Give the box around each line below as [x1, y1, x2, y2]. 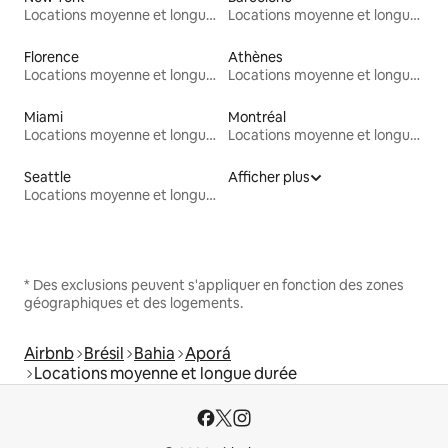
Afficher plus [228, 167, 310, 186]
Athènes [228, 47, 283, 66]
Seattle [24, 167, 71, 186]
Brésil [84, 342, 124, 364]
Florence [24, 47, 79, 66]
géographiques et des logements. [24, 293, 243, 312]
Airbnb [24, 342, 74, 364]
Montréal [228, 107, 286, 126]
